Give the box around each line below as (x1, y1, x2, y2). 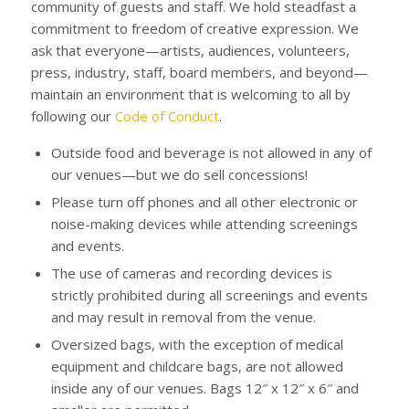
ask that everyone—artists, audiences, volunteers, (30, 41, 350, 60)
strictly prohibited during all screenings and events (50, 286, 368, 304)
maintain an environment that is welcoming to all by (30, 85, 351, 104)
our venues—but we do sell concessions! (50, 165, 311, 184)
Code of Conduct (114, 107, 219, 126)
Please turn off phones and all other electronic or (50, 193, 358, 211)
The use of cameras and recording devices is (50, 264, 332, 282)
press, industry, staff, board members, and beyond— (30, 63, 368, 82)
